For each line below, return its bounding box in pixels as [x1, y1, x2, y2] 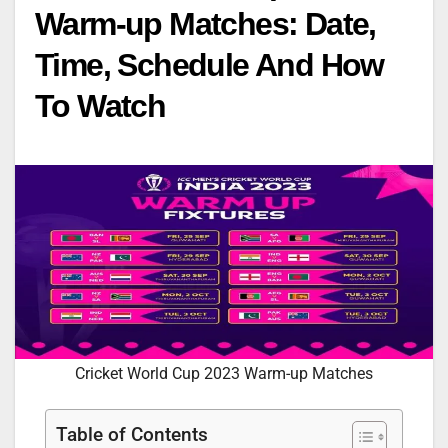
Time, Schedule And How [35, 47, 384, 84]
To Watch [35, 88, 166, 125]
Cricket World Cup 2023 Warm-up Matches [75, 364, 373, 383]
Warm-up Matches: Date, [35, 6, 376, 43]
